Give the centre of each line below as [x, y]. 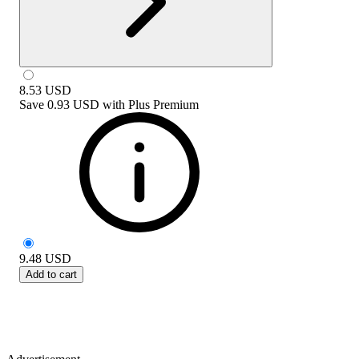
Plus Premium [163, 104]
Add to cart [51, 274]
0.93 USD [73, 104]
